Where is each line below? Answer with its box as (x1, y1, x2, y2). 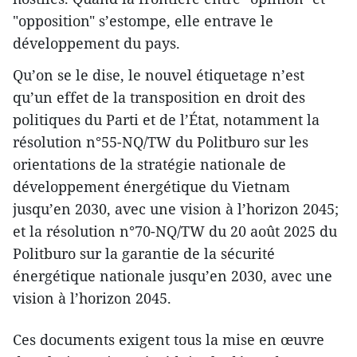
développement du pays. (13, 33, 180, 53)
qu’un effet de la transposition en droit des (13, 88, 305, 108)
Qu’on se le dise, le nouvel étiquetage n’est (13, 65, 304, 85)
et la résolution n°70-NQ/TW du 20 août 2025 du (13, 222, 337, 241)
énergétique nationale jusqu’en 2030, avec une (13, 266, 332, 286)
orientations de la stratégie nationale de (13, 155, 286, 175)
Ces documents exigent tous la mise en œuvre (13, 330, 324, 350)
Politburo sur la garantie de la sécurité (13, 244, 275, 264)
